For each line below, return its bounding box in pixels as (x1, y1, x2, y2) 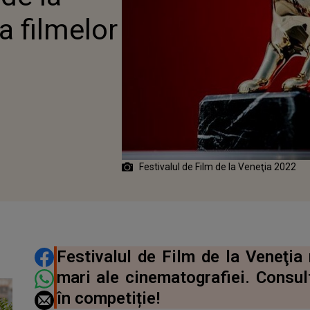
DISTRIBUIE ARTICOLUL (33, 246, 203, 265)
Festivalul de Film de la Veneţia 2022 (139, 161, 297, 172)
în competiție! (56, 288, 160, 308)
